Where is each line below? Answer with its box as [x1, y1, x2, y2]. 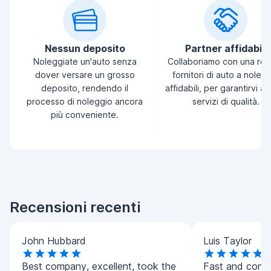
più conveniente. [51, 109, 119, 120]
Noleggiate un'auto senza [33, 56, 137, 67]
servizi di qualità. [192, 96, 260, 106]
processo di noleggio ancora [27, 96, 143, 106]
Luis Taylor [203, 235, 252, 247]
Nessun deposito [44, 42, 125, 54]
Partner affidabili [184, 42, 267, 54]
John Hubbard [22, 235, 86, 247]
